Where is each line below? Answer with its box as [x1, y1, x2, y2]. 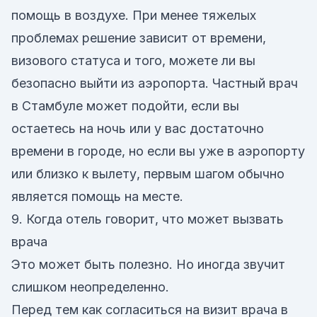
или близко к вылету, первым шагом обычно [11, 166, 284, 181]
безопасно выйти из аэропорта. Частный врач [11, 76, 298, 91]
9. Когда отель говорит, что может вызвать [11, 212, 284, 226]
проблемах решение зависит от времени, [11, 30, 266, 45]
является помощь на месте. [11, 189, 183, 204]
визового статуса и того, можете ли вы [11, 53, 255, 68]
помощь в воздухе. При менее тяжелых [11, 8, 256, 23]
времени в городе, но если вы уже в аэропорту [11, 144, 305, 158]
